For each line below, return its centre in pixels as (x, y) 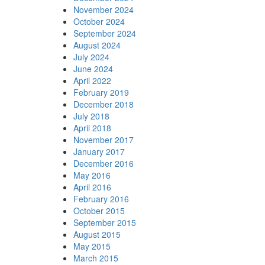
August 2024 (97, 45)
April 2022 (92, 81)
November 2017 (103, 140)
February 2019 (101, 93)
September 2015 (104, 223)
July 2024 (91, 57)
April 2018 (92, 128)
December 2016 (103, 164)
